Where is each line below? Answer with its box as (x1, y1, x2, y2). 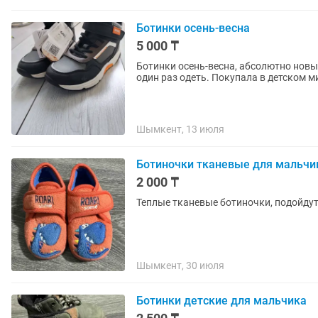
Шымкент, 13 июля (136, 124, 224, 135)
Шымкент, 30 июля (136, 260, 224, 271)
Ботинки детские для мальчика (136, 294, 307, 307)
